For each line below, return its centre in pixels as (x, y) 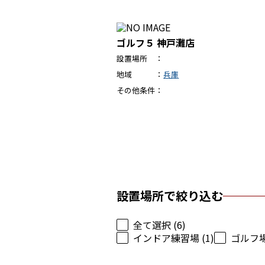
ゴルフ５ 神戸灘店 (156, 43)
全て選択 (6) (159, 225)
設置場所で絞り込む (170, 195)
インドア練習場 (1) (174, 238)
